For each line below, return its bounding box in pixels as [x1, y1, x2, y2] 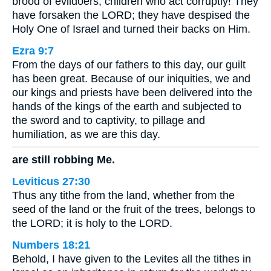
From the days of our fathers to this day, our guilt [12, 58, 246, 71]
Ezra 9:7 [12, 44, 54, 57]
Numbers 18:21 [12, 239, 90, 252]
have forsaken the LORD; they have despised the [12, 8, 250, 21]
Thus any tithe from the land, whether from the [12, 189, 235, 202]
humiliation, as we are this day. [12, 128, 160, 140]
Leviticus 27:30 [12, 175, 90, 188]
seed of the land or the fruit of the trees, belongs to [12, 203, 255, 216]
